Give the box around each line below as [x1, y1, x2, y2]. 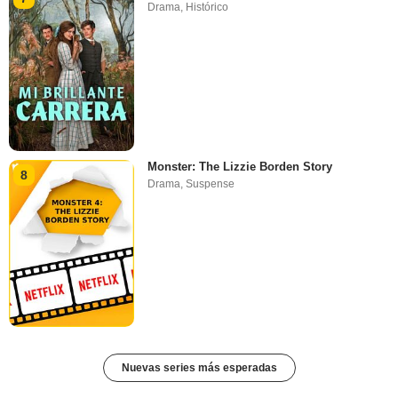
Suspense [186, 177, 235, 190]
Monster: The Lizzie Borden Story [147, 159, 333, 173]
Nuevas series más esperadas [121, 362, 277, 375]
